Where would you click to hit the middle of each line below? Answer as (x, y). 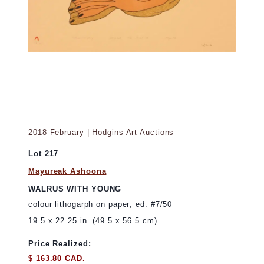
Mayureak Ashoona (67, 171)
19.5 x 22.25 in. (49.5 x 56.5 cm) (93, 220)
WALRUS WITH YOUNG (75, 189)
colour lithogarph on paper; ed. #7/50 (100, 204)
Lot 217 (44, 154)
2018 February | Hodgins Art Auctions (101, 133)
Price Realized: (60, 244)
